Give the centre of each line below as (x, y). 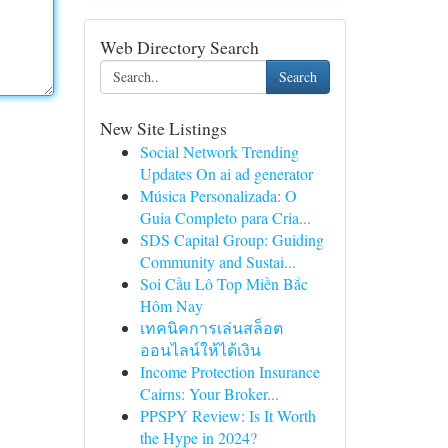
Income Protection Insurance (229, 371)
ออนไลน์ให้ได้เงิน (200, 349)
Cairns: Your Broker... (209, 393)
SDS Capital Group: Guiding (231, 239)
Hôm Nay (171, 305)
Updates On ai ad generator (226, 173)
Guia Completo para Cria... (225, 217)
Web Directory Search (179, 47)
